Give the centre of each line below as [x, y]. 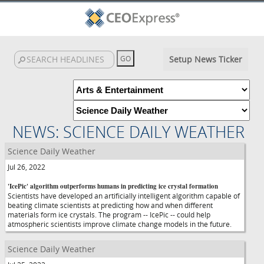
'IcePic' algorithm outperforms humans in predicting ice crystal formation [113, 186]
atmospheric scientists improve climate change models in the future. [120, 224]
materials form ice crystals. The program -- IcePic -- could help [109, 214]
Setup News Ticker [205, 59]
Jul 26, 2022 [27, 167]
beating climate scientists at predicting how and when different [110, 205]
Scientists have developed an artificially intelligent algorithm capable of [124, 196]
